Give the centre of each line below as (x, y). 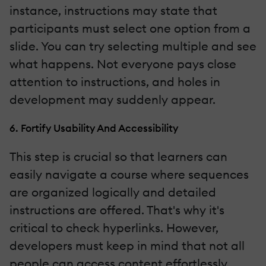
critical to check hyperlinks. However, (114, 227)
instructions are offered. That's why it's (117, 210)
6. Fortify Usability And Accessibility (94, 128)
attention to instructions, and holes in (115, 81)
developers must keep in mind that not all (127, 245)
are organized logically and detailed (113, 192)
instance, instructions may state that (113, 10)
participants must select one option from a (130, 28)
